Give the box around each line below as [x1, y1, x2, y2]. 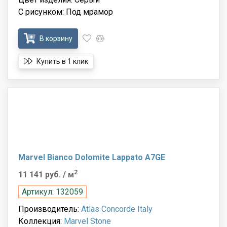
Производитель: [18, 204, 81, 214]
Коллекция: [18, 216, 64, 226]
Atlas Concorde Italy [81, 204, 153, 214]
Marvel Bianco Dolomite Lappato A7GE [18, 152, 165, 162]
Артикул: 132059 [22, 186, 83, 197]
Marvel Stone [64, 216, 111, 226]
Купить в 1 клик [35, 57, 88, 65]
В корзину [38, 34, 72, 43]
